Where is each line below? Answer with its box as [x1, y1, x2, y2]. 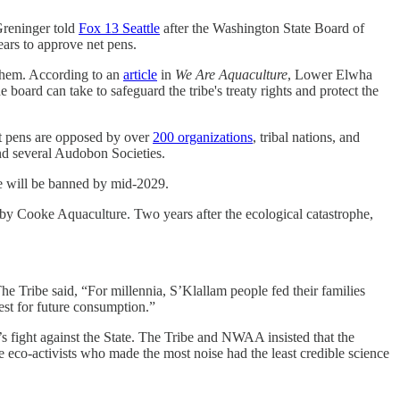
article [123, 66, 157, 82]
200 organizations [153, 129, 253, 145]
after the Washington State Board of [160, 20, 364, 36]
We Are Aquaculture [175, 66, 287, 82]
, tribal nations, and [253, 129, 360, 145]
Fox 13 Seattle [79, 20, 160, 36]
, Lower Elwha [287, 66, 372, 82]
